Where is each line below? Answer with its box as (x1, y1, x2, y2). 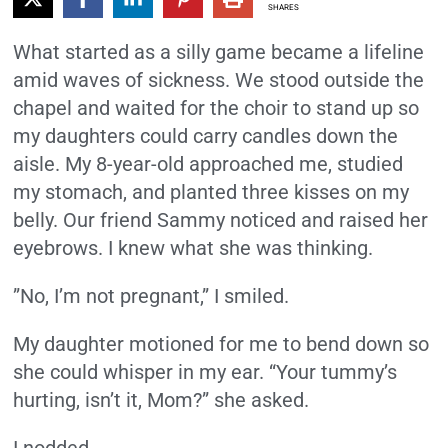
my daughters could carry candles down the (13, 124, 399, 149)
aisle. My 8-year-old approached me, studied (13, 152, 404, 177)
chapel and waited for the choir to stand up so (13, 96, 420, 121)
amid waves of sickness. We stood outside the (13, 68, 425, 93)
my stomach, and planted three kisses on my (13, 180, 410, 205)
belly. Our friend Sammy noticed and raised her (13, 208, 429, 233)
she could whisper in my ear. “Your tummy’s (13, 360, 398, 385)
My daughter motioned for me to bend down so (13, 332, 430, 357)
